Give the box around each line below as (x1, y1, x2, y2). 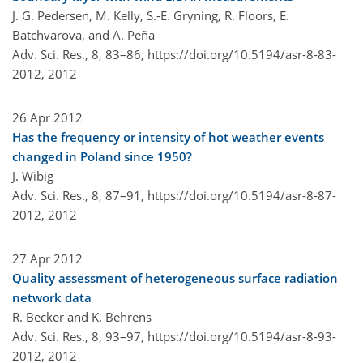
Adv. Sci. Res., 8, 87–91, (12, 186, 147, 203)
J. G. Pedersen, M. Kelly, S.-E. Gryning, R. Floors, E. (12, 6, 289, 23)
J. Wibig (12, 167, 53, 184)
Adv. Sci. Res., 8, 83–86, (12, 45, 147, 62)
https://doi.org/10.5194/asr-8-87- (147, 186, 336, 203)
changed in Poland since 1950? (12, 147, 192, 164)
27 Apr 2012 (12, 250, 83, 267)
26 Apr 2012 (12, 109, 83, 126)
